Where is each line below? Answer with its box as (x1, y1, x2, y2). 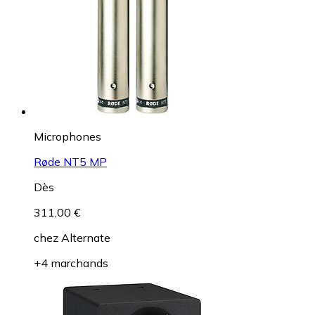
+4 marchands (34, 255, 108, 270)
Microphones (34, 129, 101, 143)
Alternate (61, 230, 110, 245)
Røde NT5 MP (34, 154, 107, 169)
